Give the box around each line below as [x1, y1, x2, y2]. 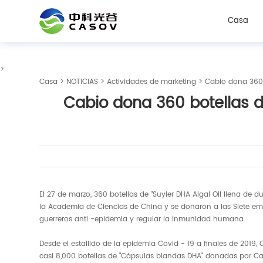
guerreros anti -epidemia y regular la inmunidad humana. [39, 213, 246, 225]
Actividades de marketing [107, 76, 197, 87]
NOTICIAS [66, 76, 99, 87]
